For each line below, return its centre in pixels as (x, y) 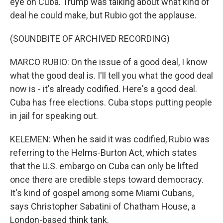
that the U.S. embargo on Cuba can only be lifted (104, 166)
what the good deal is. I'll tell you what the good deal (111, 75)
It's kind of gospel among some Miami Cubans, (102, 193)
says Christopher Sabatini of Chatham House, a (103, 206)
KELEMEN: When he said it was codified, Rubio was (110, 139)
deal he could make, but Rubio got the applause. (103, 15)
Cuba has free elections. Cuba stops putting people (111, 102)
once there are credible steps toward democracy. (107, 179)
